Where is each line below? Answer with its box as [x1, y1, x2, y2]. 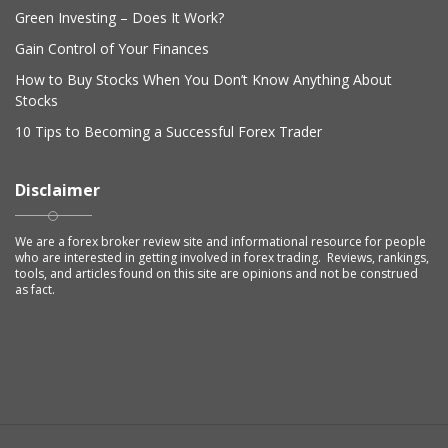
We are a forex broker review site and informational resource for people [15, 233, 426, 251]
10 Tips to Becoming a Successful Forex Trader [15, 122, 322, 142]
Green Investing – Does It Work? [15, 8, 224, 28]
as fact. [15, 281, 55, 299]
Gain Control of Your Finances [15, 39, 209, 59]
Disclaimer [15, 179, 100, 202]
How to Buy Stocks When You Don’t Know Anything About [15, 70, 392, 90]
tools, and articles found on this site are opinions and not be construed [15, 265, 418, 283]
